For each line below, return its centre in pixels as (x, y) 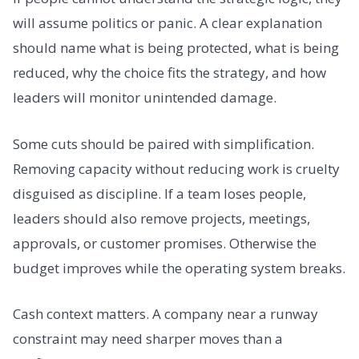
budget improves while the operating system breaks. (179, 268)
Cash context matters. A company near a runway (165, 314)
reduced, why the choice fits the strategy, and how (169, 73)
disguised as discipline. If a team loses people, (159, 193)
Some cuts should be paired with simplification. (163, 143)
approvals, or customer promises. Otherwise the (165, 243)
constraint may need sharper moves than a (148, 339)
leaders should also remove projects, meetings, (161, 218)
